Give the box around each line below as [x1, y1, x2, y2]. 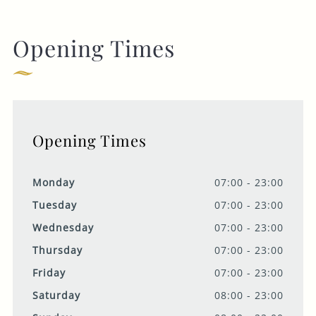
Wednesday [32, 221, 94, 235]
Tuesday [32, 198, 77, 212]
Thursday [32, 243, 83, 257]
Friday [32, 266, 66, 280]
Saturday [32, 288, 80, 303]
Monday [32, 176, 75, 190]
